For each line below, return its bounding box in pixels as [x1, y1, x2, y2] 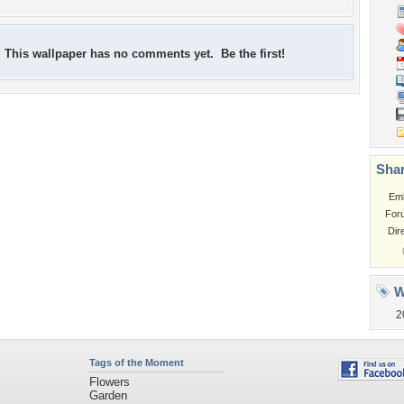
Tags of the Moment [88, 357, 184, 368]
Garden [88, 389, 127, 402]
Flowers [88, 375, 130, 389]
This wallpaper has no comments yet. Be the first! [4, 47, 285, 60]
